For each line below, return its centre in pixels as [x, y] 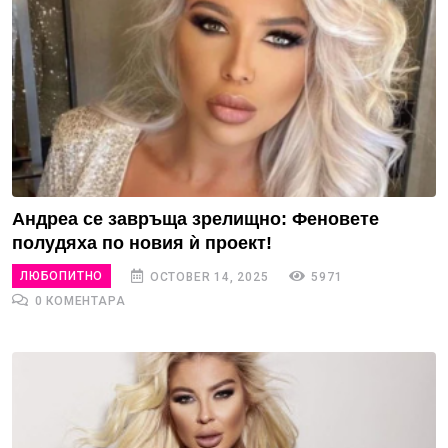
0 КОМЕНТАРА [78, 301]
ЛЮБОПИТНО [62, 276]
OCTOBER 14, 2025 [207, 276]
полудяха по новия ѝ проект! [142, 243]
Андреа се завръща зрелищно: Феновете [195, 219]
